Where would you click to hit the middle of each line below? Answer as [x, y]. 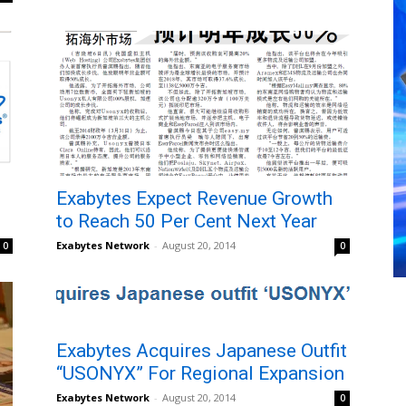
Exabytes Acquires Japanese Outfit [202, 351]
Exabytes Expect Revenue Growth [194, 198]
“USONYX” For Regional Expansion [200, 373]
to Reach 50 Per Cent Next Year [187, 221]
